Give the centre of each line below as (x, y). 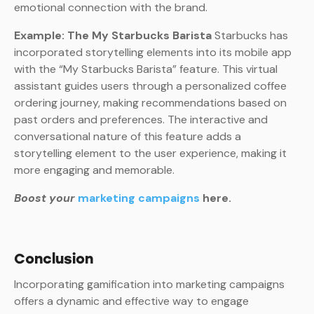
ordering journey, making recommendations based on (150, 103)
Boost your (45, 198)
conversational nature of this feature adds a (128, 137)
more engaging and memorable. (94, 170)
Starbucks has (250, 36)
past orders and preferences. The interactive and (141, 120)
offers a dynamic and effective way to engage (131, 301)
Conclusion (54, 259)
